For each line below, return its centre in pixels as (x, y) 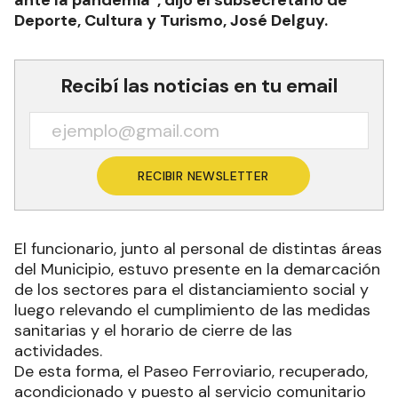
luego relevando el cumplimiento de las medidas (192, 310)
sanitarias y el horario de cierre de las (153, 331)
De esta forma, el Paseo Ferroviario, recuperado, (191, 372)
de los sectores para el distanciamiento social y (191, 290)
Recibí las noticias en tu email (199, 86)
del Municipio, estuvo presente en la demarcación (197, 270)
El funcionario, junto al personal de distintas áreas (198, 249)
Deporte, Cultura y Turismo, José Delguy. (171, 21)
